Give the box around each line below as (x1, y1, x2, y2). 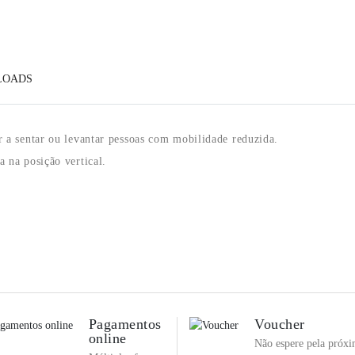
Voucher (254, 316, 305, 333)
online (88, 330, 127, 347)
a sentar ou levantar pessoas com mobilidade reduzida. (6, 133, 279, 146)
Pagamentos (88, 316, 162, 333)
